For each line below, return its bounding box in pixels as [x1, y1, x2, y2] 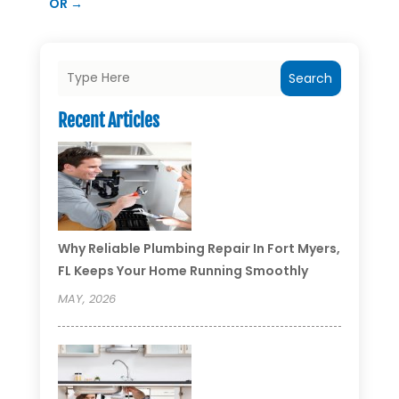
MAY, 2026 [57, 289, 116, 307]
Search [289, 69, 333, 87]
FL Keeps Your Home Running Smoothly [57, 261, 308, 280]
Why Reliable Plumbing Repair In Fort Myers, [57, 239, 340, 257]
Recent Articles [57, 109, 159, 132]
